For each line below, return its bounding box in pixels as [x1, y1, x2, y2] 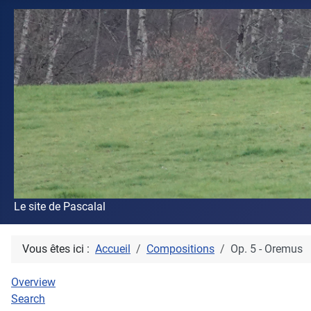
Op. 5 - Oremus [230, 242, 303, 255]
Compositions [146, 242, 215, 255]
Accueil [95, 242, 131, 255]
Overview [11, 275, 56, 289]
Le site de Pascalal [14, 199, 106, 213]
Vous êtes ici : [22, 242, 95, 255]
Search [11, 292, 45, 305]
